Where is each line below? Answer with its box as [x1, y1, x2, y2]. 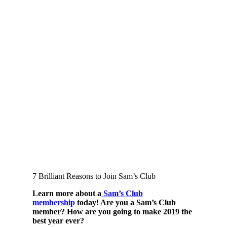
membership [32, 198, 75, 207]
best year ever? [32, 216, 84, 225]
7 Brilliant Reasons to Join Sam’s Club [32, 171, 156, 180]
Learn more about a [32, 188, 101, 198]
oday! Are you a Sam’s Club [80, 198, 176, 207]
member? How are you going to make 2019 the [32, 207, 192, 216]
